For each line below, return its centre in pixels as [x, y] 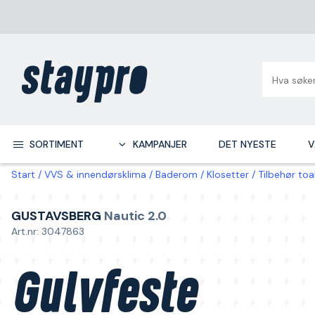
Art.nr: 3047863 [48, 231]
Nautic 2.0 [135, 216]
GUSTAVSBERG [56, 216]
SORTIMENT [56, 144]
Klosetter [228, 174]
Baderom [176, 174]
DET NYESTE [247, 144]
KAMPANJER [160, 144]
